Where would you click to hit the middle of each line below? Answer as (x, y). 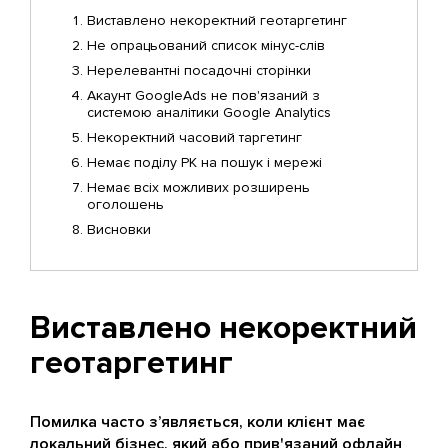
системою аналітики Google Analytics (209, 112)
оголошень (125, 204)
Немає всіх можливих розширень (198, 187)
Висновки (119, 229)
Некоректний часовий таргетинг (194, 137)
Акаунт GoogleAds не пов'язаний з (203, 95)
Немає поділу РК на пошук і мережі (204, 162)
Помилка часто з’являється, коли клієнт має (197, 422)
